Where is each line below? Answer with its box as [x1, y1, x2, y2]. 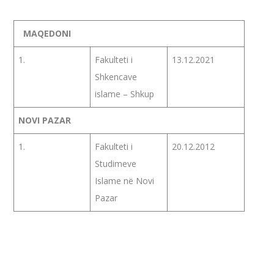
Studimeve [95, 158, 137, 169]
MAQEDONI [23, 28, 72, 39]
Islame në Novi [95, 175, 155, 187]
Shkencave [95, 71, 138, 83]
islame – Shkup [95, 88, 155, 100]
